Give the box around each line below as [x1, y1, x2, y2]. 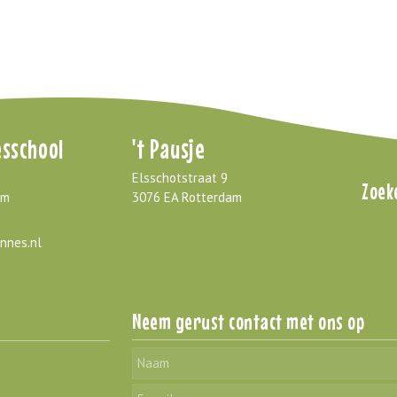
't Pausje [132, 133, 206, 164]
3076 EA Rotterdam [132, 188, 242, 206]
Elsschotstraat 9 [132, 168, 228, 186]
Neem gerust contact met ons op [132, 309, 364, 334]
